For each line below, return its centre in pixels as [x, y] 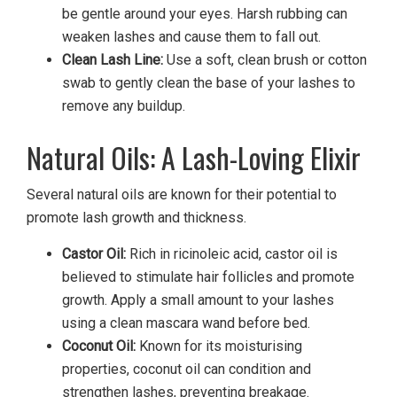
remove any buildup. [124, 106]
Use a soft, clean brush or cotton [265, 60]
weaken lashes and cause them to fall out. [191, 37]
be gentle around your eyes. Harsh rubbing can [205, 14]
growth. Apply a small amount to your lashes [198, 300]
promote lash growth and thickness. [136, 218]
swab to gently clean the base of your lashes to [209, 83]
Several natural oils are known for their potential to [182, 195]
